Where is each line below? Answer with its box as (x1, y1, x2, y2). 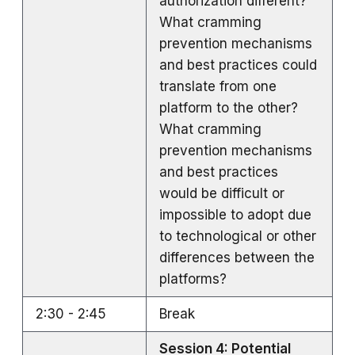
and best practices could (159, 56, 317, 73)
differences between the (159, 249, 315, 265)
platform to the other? (159, 99, 298, 116)
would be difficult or (159, 185, 284, 201)
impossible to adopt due (159, 206, 311, 223)
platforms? (159, 270, 227, 287)
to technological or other (159, 227, 316, 244)
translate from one (159, 78, 277, 94)
